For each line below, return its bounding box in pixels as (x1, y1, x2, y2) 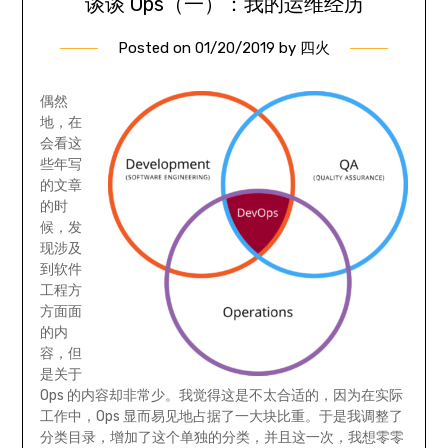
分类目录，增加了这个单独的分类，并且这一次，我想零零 (39, 428, 404, 446)
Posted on (118, 38, 195, 57)
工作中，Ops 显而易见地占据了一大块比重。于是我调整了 (39, 407, 403, 425)
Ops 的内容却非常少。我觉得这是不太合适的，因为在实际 (39, 386, 403, 404)
